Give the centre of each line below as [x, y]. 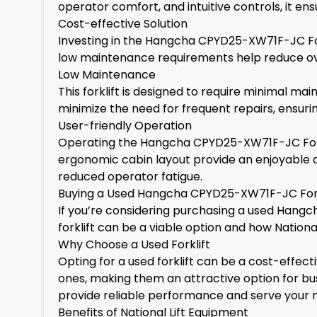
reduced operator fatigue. [130, 177]
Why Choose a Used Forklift [134, 244]
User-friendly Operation [125, 126]
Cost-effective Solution [123, 24]
